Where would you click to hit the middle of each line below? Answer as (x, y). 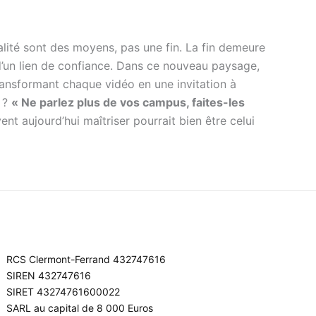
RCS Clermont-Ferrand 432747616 (86, 259)
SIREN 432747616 (49, 275)
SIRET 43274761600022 (63, 292)
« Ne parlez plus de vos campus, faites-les (128, 102)
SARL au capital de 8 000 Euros (80, 308)
